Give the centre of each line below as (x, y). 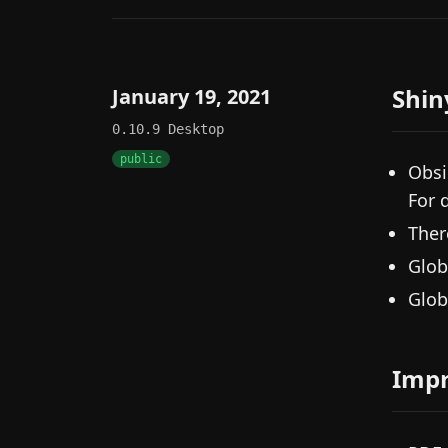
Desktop (196, 129)
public (141, 159)
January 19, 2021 (191, 96)
